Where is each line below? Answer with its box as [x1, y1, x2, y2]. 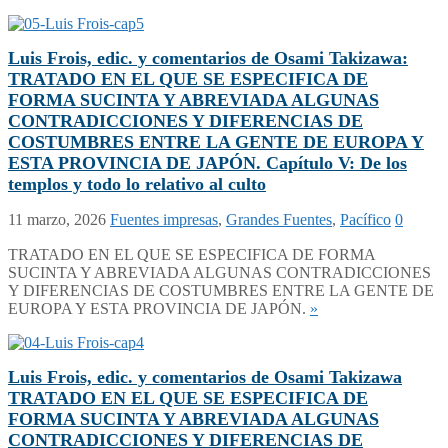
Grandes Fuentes [226, 211, 332, 229]
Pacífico [340, 211, 391, 229]
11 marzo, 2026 [8, 211, 106, 229]
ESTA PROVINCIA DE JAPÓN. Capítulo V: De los [8, 153, 407, 174]
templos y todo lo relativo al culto [8, 174, 266, 195]
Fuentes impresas [110, 211, 218, 229]
